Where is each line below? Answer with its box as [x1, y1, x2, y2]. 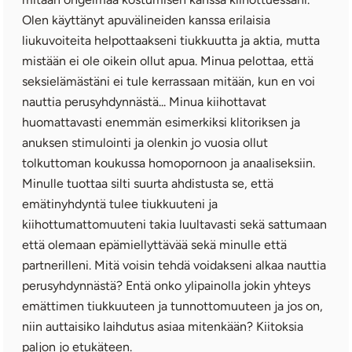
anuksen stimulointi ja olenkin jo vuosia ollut [22, 134, 269, 150]
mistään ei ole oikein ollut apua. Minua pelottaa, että [22, 53, 314, 68]
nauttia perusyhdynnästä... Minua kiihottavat [22, 93, 267, 109]
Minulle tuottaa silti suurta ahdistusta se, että [22, 175, 274, 191]
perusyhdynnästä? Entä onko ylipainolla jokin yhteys [22, 277, 311, 293]
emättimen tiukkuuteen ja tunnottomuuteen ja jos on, [22, 298, 324, 313]
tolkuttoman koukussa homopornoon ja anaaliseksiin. [22, 155, 316, 170]
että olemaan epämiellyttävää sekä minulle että [22, 236, 288, 252]
